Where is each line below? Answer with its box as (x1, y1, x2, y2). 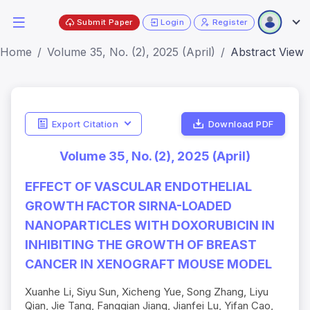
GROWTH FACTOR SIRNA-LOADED (25, 199, 232, 214)
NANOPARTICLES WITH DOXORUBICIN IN (25, 218, 275, 233)
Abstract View (230, 45, 304, 59)
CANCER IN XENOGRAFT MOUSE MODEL (25, 257, 272, 272)
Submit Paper (77, 17, 133, 27)
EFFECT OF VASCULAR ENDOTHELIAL (25, 179, 252, 194)
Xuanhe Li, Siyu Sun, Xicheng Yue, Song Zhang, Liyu (25, 285, 268, 299)
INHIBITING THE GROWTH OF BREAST (25, 237, 257, 253)
